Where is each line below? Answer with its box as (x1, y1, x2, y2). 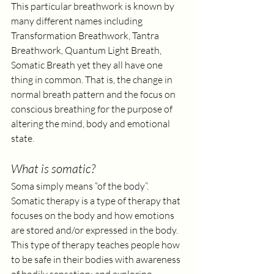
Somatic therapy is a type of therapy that (11, 194, 182, 207)
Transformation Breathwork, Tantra (11, 29, 161, 42)
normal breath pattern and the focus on (11, 88, 177, 100)
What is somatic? (11, 161, 95, 176)
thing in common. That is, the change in (11, 73, 174, 86)
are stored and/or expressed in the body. (11, 224, 180, 236)
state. (11, 132, 36, 144)
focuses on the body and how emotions (11, 209, 176, 221)
